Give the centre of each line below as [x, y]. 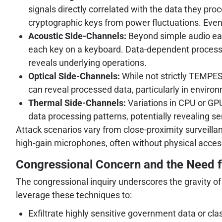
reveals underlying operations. [87, 63]
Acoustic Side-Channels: [77, 36]
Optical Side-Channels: [74, 76]
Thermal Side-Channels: [77, 103]
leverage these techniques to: [74, 195]
